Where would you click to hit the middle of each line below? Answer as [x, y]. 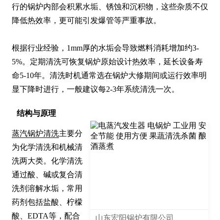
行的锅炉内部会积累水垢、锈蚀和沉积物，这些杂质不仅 [110, 7]
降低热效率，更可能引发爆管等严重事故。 [86, 21]
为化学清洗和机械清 [47, 147]
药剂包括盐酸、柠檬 [47, 202]
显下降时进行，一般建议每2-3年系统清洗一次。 [96, 89]
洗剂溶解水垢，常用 [47, 189]
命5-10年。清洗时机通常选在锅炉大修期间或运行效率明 [109, 76]
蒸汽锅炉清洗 [35, 134]
